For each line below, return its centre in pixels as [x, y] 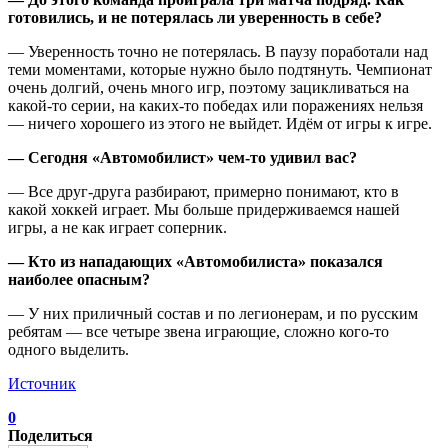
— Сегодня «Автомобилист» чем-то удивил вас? [182, 157]
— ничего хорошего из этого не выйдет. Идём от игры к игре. [222, 123]
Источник [42, 383]
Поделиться [50, 435]
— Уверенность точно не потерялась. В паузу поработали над [218, 51]
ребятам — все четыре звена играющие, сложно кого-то [198, 331]
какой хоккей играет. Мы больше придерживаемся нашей [204, 209]
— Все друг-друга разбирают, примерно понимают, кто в [203, 191]
